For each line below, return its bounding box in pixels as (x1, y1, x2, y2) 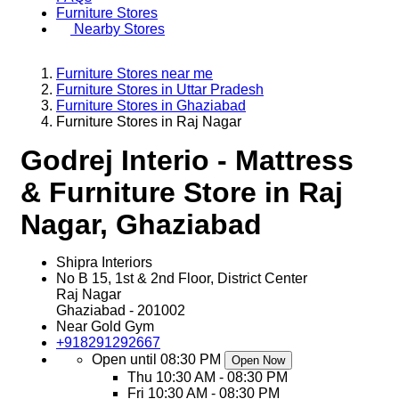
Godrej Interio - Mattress (20, 144, 354, 176)
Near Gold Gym (56, 319, 154, 334)
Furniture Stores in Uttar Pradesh (56, 82, 264, 97)
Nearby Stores (74, 21, 165, 37)
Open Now (232, 354, 285, 367)
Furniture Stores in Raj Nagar (56, 114, 241, 129)
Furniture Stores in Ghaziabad (56, 98, 246, 113)
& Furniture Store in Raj (20, 176, 343, 208)
